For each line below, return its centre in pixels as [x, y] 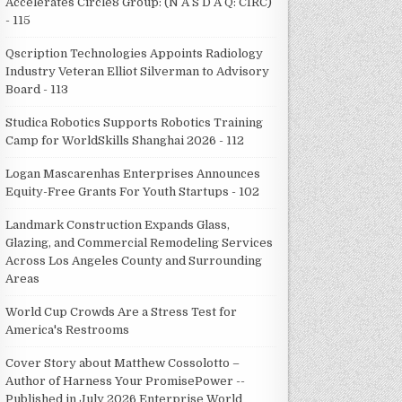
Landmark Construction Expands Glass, [118, 224]
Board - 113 [37, 89]
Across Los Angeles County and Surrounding [134, 260]
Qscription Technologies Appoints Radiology [135, 53]
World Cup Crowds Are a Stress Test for [122, 311]
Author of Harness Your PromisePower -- [126, 380]
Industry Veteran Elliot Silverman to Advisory [138, 71]
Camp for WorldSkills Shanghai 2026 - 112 [125, 140]
